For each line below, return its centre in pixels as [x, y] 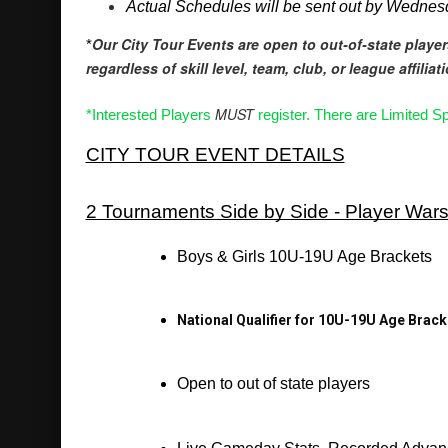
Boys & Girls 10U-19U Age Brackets [305, 256]
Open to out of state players [274, 383]
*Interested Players [150, 114]
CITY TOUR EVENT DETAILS [215, 154]
